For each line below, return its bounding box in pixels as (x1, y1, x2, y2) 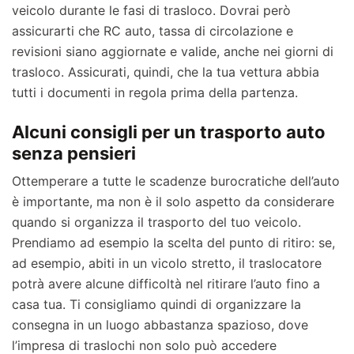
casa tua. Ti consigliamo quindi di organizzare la (12, 296, 301, 313)
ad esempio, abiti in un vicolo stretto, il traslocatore (12, 255, 322, 272)
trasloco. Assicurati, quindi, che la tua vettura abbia (12, 64, 319, 81)
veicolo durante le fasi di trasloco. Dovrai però (12, 2, 291, 19)
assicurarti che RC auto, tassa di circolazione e (12, 23, 293, 40)
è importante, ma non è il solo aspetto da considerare (12, 194, 334, 210)
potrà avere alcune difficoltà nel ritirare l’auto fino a (12, 276, 320, 292)
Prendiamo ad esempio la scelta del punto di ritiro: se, (12, 235, 335, 251)
